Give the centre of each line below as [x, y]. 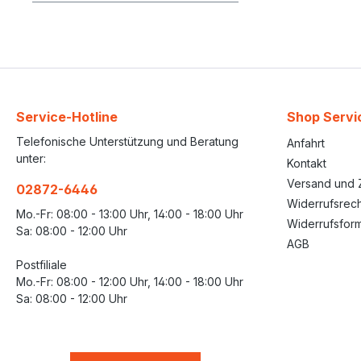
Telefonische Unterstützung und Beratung [127, 141]
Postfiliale [41, 264]
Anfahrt [306, 143]
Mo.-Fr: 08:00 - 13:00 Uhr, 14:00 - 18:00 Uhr [130, 214]
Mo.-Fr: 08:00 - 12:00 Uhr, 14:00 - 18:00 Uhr [130, 281]
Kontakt [307, 163]
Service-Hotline [67, 116]
